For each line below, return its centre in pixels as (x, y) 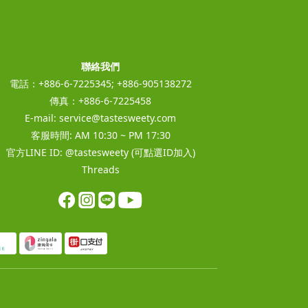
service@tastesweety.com (118, 118)
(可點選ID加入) (162, 152)
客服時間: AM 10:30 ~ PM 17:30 (100, 135)
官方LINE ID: (35, 152)
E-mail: (42, 118)
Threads (100, 169)
